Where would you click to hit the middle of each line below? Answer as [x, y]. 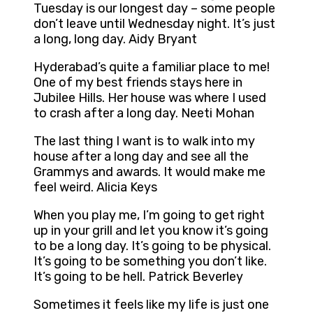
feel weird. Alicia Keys [95, 188]
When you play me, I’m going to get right [149, 216]
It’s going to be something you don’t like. [150, 262]
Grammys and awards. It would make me [150, 172]
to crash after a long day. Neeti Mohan [144, 114]
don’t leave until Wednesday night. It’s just [154, 24]
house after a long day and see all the [141, 157]
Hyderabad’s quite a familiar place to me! [152, 67]
